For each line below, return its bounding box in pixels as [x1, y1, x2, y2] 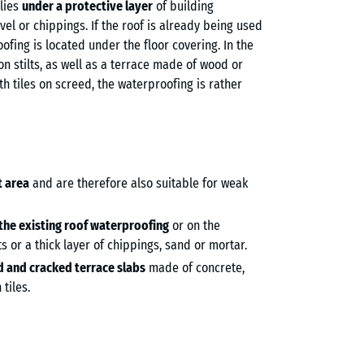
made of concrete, [145, 259, 245, 275]
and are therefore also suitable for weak [28, 175, 248, 191]
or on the [168, 217, 220, 233]
